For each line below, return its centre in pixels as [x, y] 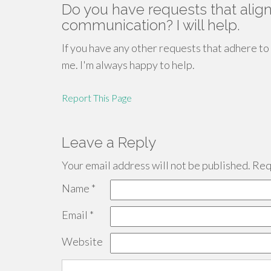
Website [82, 241]
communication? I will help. [151, 25]
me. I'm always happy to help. [128, 65]
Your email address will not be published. [156, 165]
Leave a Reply [109, 142]
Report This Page [97, 98]
